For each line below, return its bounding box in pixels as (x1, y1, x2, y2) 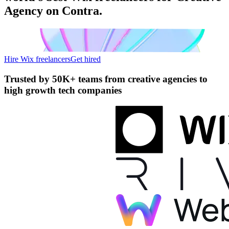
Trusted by (4, 73, 52, 84)
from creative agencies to (102, 73, 208, 84)
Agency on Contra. (4, 4, 102, 17)
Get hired (71, 54, 101, 63)
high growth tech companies (4, 84, 122, 96)
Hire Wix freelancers (4, 54, 71, 63)
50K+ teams (52, 73, 102, 84)
